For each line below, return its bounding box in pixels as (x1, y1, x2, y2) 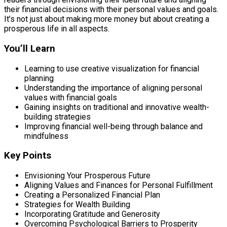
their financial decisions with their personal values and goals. (4, 5, 218, 15)
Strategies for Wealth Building (24, 200, 130, 210)
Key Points (4, 150, 51, 162)
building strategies (24, 111, 91, 122)
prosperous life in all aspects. (4, 24, 109, 34)
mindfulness (24, 131, 68, 141)
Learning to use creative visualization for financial (24, 63, 199, 73)
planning (24, 73, 54, 83)
